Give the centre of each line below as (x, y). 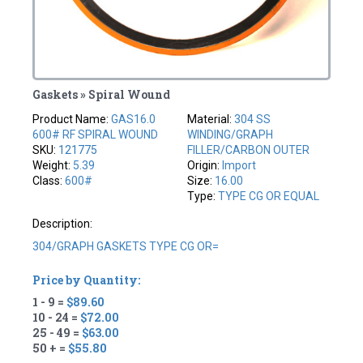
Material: (211, 119)
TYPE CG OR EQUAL (269, 196)
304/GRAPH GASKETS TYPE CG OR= (126, 246)
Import (239, 165)
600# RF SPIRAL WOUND (96, 134)
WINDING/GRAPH (230, 134)
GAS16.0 (134, 119)
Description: (63, 223)
